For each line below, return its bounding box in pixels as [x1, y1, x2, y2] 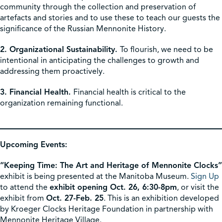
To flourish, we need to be [120, 45, 213, 55]
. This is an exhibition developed [104, 193, 219, 204]
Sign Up [191, 171, 219, 182]
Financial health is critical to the [73, 87, 186, 98]
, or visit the [177, 182, 219, 193]
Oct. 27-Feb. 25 [46, 193, 104, 204]
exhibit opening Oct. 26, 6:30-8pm [50, 182, 177, 193]
